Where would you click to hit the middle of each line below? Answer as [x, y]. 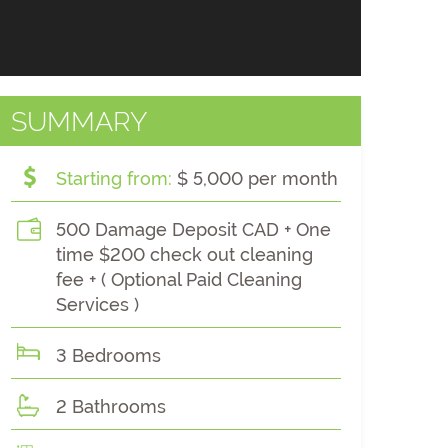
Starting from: [114, 178]
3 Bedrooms [108, 355]
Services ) [97, 304]
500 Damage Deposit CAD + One [193, 229]
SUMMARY [79, 121]
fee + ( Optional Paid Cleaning [179, 279]
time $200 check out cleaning [184, 254]
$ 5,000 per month [255, 178]
